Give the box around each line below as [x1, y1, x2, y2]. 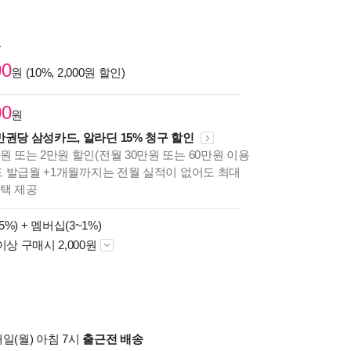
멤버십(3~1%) [31, 219, 102, 232]
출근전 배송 [82, 332, 143, 346]
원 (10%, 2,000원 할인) [11, 66, 125, 79]
